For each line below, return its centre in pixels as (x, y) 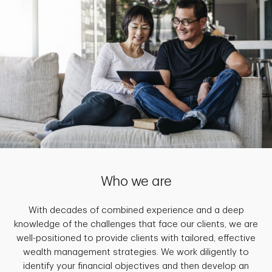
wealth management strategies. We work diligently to (136, 253)
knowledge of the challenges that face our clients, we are (136, 225)
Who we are (136, 182)
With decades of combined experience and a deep (136, 211)
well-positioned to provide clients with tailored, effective (136, 239)
